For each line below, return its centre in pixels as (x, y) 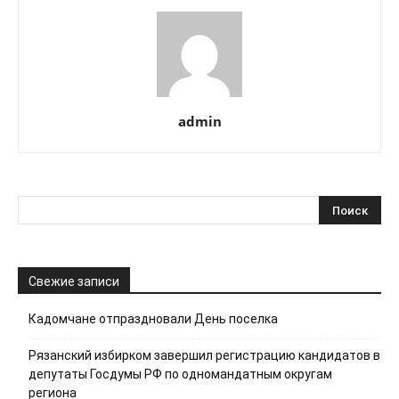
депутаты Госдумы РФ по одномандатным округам (180, 374)
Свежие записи (74, 281)
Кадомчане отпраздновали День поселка (153, 318)
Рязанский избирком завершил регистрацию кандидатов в (204, 355)
